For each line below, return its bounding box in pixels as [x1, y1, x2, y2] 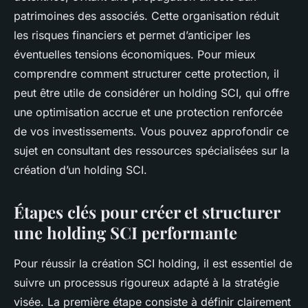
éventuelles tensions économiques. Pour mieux [14, 47, 256, 61]
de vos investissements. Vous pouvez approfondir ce [14, 124, 289, 138]
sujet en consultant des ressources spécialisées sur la [14, 143, 289, 157]
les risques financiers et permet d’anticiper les [14, 27, 250, 42]
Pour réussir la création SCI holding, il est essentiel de [14, 256, 292, 270]
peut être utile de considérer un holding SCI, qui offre [14, 85, 289, 100]
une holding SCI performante [14, 221, 237, 243]
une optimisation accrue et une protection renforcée [14, 104, 283, 119]
